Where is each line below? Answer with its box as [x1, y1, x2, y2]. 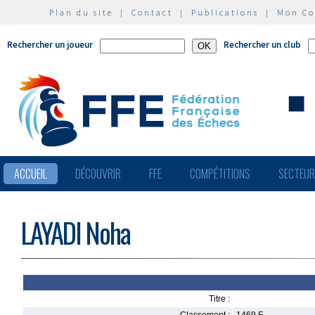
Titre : [209, 294, 230, 304]
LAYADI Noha [21, 212, 130, 252]
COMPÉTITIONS [190, 165, 250, 182]
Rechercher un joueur [7, 39, 93, 51]
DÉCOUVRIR [75, 165, 121, 182]
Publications [191, 7, 259, 18]
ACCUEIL [14, 165, 47, 182]
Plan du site [49, 7, 113, 18]
